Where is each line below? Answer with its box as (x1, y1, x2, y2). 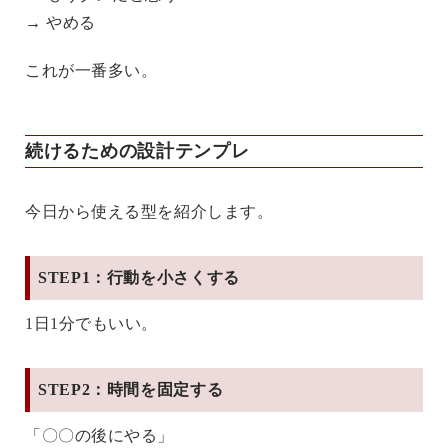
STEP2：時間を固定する (38, 380, 224, 398)
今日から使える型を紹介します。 (25, 202, 274, 220)
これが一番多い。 (25, 61, 158, 79)
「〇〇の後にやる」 (25, 426, 175, 444)
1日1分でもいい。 (25, 314, 159, 332)
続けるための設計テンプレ (25, 140, 250, 161)
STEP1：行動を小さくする (38, 268, 240, 286)
